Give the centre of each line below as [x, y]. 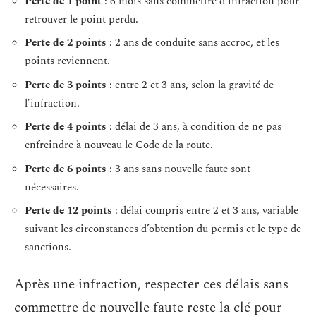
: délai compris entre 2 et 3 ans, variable [205, 211]
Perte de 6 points [66, 169]
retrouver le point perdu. [81, 19]
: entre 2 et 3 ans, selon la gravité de [190, 85]
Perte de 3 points [66, 85]
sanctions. [48, 247]
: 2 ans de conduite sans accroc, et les [193, 43]
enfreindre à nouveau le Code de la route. [119, 145]
